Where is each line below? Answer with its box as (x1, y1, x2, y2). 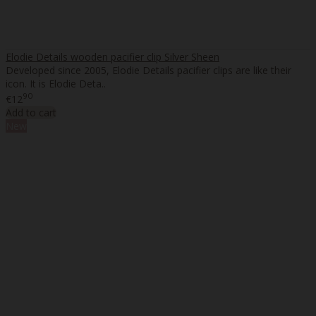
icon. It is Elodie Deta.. (6, 77, 106, 91)
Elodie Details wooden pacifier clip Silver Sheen (6, 50, 219, 64)
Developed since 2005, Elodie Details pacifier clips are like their (6, 63, 291, 78)
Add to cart (6, 105, 56, 119)
